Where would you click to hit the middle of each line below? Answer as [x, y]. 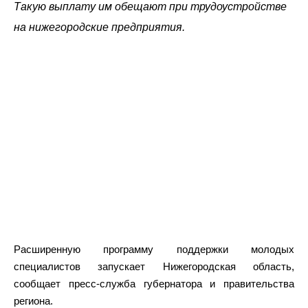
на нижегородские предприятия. [99, 27]
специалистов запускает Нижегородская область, [154, 266]
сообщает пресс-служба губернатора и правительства [154, 283]
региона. [33, 300]
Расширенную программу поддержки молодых [154, 249]
